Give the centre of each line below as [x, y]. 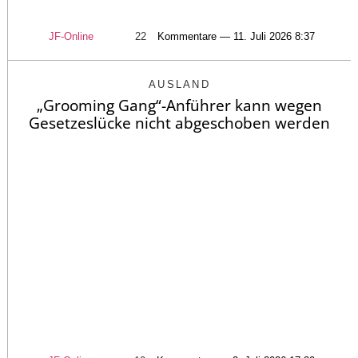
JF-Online [71, 37]
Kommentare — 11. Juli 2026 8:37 [236, 37]
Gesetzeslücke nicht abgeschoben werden [179, 123]
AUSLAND [179, 85]
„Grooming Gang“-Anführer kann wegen [179, 106]
